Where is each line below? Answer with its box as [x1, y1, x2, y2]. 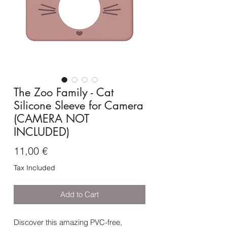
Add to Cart [60, 190, 99, 200]
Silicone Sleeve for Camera [14, 98, 143, 113]
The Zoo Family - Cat [14, 85, 113, 100]
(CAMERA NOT [14, 111, 89, 126]
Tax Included [14, 163, 55, 173]
